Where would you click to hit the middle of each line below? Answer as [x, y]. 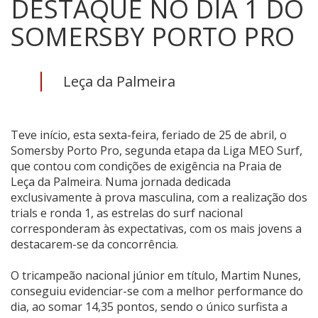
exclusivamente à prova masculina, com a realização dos [159, 197]
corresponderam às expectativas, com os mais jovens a [156, 228]
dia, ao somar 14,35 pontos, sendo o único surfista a [149, 306]
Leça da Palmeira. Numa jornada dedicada [121, 181]
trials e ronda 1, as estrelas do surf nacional [127, 213]
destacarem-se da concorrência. [94, 244]
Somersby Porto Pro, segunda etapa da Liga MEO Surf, [157, 150]
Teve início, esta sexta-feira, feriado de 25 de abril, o [149, 135]
